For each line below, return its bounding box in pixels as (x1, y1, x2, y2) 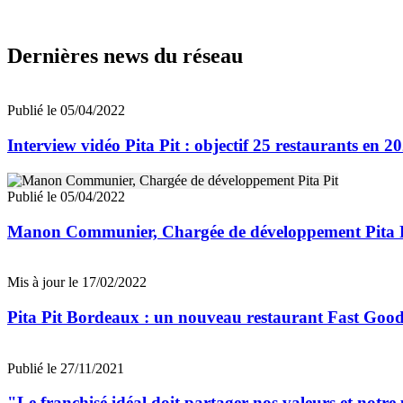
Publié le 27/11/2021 (7, 360, 124, 376)
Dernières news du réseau (7, 44, 243, 68)
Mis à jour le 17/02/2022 (7, 274, 147, 291)
